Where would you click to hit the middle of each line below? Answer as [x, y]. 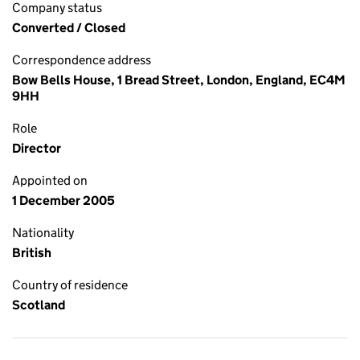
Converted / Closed [69, 28]
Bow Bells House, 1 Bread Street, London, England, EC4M [179, 80]
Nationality [43, 233]
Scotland [39, 305]
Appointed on [50, 180]
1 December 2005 [63, 200]
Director [37, 148]
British [32, 253]
